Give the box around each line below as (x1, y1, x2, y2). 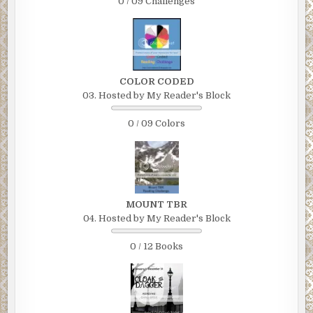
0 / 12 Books (130, 240, 183, 252)
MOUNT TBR (126, 198, 187, 210)
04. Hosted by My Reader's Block (82, 212, 231, 224)
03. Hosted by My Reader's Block (82, 90, 231, 101)
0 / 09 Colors (128, 118, 185, 129)
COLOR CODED (119, 76, 194, 87)
